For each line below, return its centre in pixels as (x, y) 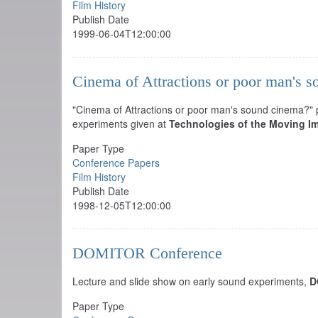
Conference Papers (116, 163)
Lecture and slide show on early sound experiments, (191, 281)
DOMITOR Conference (147, 253)
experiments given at (121, 124)
